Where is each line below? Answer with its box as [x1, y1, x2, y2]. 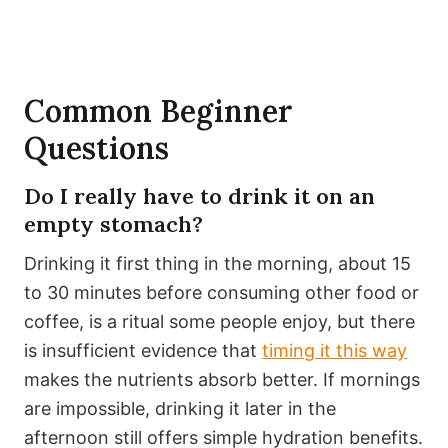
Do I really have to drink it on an [24, 182, 375, 211]
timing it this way [262, 340, 407, 362]
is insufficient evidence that [24, 340, 262, 362]
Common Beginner [24, 92, 292, 131]
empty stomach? [24, 210, 203, 239]
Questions [24, 129, 169, 168]
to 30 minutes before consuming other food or [24, 282, 419, 304]
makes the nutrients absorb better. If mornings [24, 369, 420, 391]
